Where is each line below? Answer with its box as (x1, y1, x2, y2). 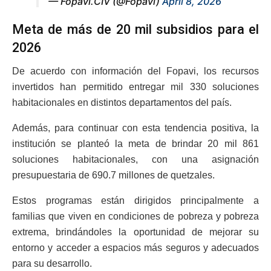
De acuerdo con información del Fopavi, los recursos (12, 65, 259, 76)
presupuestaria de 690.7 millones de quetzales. (12, 169, 215, 180)
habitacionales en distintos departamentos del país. (12, 97, 232, 108)
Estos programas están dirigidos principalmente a (12, 195, 259, 206)
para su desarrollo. (12, 258, 92, 269)
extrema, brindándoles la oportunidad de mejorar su (12, 226, 259, 237)
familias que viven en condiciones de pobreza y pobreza (12, 211, 259, 221)
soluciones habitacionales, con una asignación (12, 154, 259, 165)
